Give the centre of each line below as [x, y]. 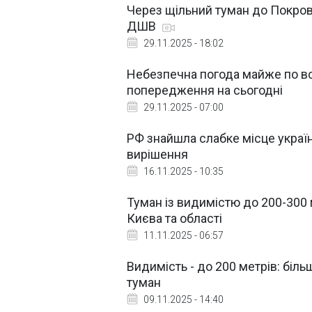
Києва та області [174, 218]
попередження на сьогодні [205, 90]
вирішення [157, 154]
